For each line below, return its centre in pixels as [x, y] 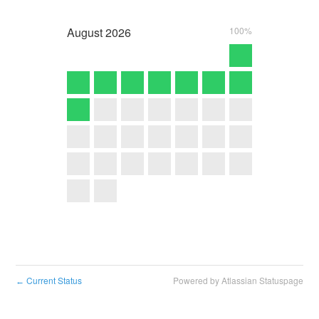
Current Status [53, 281]
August [85, 32]
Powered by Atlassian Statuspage [238, 281]
